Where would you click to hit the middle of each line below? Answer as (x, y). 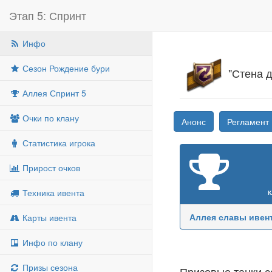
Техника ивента (52, 192)
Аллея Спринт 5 (53, 93)
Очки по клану (49, 118)
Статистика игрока (58, 143)
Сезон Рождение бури (65, 68)
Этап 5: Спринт (48, 15)
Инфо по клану (51, 242)
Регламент (248, 122)
